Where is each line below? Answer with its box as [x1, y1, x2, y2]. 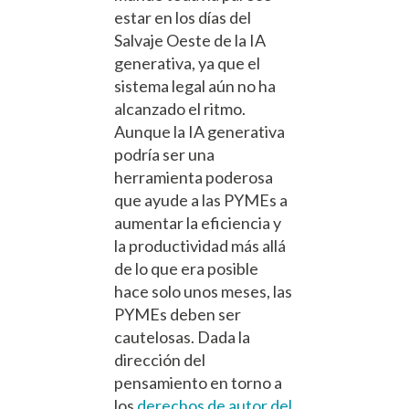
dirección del [114, 350, 205, 371]
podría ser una [114, 144, 215, 165]
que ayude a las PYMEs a [114, 190, 288, 211]
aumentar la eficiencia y [114, 213, 281, 234]
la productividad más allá [114, 236, 286, 257]
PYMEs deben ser [114, 304, 241, 325]
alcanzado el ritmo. [114, 99, 246, 120]
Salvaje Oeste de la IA [114, 30, 266, 51]
